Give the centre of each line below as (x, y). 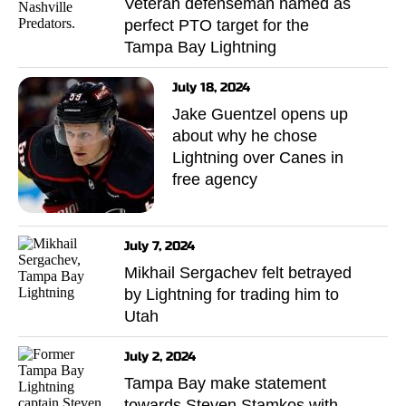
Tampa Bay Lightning (200, 47)
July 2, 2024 (160, 356)
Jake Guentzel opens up (260, 114)
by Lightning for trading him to (232, 294)
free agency (215, 179)
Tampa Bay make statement (225, 383)
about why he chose (245, 135)
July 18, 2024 (211, 87)
